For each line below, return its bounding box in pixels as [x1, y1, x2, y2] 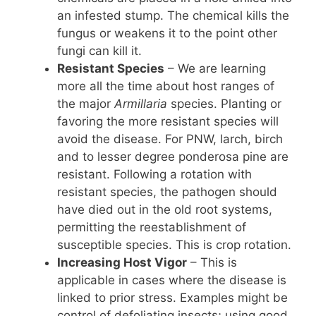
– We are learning [164, 61, 266, 75]
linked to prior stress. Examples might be [57, 290, 288, 305]
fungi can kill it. [57, 43, 142, 58]
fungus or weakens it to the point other [57, 25, 277, 40]
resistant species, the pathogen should [57, 184, 277, 199]
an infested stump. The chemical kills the [57, 8, 289, 23]
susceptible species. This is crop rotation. [57, 237, 291, 252]
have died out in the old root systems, [57, 202, 272, 217]
